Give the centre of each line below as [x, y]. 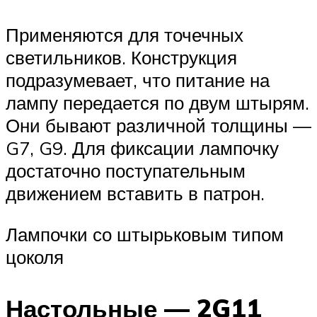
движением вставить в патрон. [135, 193]
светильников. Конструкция [121, 57]
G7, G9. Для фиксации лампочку [142, 148]
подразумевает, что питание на [138, 80]
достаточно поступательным [126, 170]
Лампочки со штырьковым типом [145, 234]
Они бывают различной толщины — [158, 125]
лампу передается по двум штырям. [157, 102]
